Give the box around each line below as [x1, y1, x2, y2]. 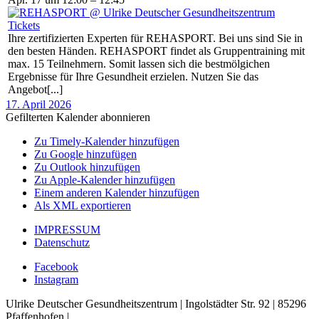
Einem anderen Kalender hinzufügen [34, 187, 199, 199]
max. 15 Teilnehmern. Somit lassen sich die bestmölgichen [8, 58, 270, 70]
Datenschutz [34, 236, 90, 249]
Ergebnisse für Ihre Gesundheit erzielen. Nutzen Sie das [8, 70, 258, 83]
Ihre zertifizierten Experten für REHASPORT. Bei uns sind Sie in [8, 32, 303, 44]
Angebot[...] [8, 83, 63, 95]
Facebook [34, 261, 78, 273]
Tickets [8, 19, 40, 31]
